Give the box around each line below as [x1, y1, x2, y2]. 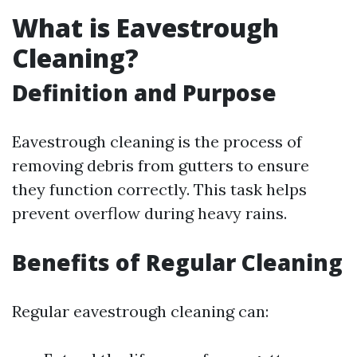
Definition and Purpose [12, 77, 277, 108]
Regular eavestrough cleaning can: [12, 301, 269, 321]
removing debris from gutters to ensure [12, 155, 309, 175]
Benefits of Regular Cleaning [12, 247, 343, 277]
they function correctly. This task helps [12, 179, 307, 199]
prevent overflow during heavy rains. [12, 203, 287, 223]
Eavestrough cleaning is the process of [12, 131, 302, 151]
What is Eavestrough [12, 10, 279, 45]
